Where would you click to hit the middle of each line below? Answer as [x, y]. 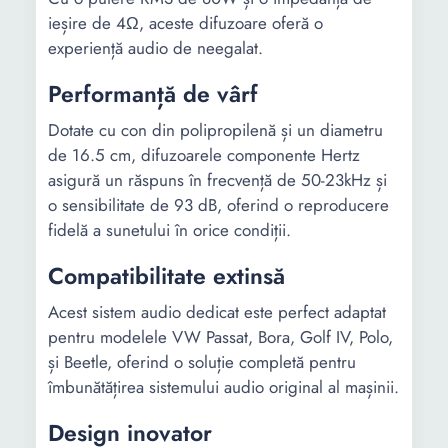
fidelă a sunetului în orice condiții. [169, 230]
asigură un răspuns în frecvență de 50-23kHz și [217, 180]
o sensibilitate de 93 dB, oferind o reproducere [218, 205]
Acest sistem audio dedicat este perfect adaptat [217, 312]
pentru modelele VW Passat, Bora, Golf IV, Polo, [220, 337]
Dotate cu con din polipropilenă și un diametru [215, 130]
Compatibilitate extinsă [166, 276]
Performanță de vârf [153, 94]
